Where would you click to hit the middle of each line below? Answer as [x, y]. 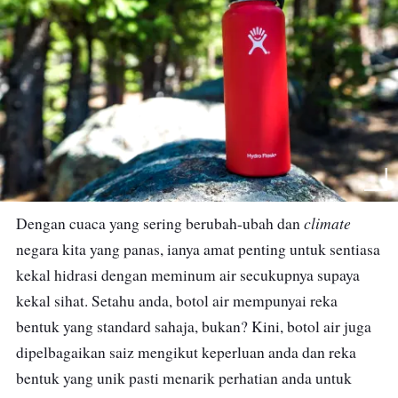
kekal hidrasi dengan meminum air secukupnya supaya [188, 275]
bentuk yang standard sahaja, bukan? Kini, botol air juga [194, 327]
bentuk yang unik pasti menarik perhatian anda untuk [184, 378]
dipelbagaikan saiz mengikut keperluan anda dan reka [186, 353]
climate [327, 223]
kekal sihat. [54, 301]
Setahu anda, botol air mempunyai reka [215, 301]
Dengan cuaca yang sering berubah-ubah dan [160, 224]
